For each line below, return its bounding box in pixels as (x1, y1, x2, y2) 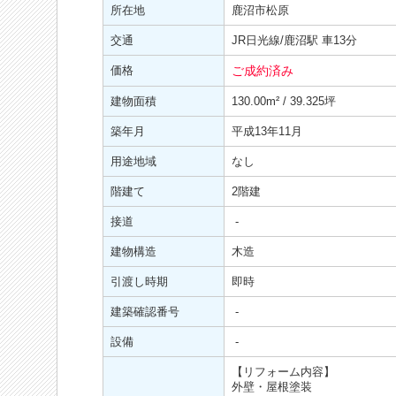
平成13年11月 (232, 125, 302, 138)
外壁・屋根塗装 (232, 380, 312, 393)
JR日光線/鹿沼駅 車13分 (232, 34, 357, 47)
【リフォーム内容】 (232, 365, 335, 378)
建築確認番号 (110, 305, 179, 318)
